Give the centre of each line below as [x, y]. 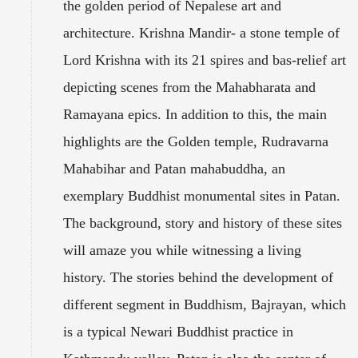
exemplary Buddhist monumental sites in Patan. [202, 195]
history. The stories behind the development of [198, 277]
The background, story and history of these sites [203, 223]
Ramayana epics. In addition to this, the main [195, 114]
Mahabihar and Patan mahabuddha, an [174, 168]
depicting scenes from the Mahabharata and [189, 87]
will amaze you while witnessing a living [182, 250]
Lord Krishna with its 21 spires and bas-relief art [205, 60]
